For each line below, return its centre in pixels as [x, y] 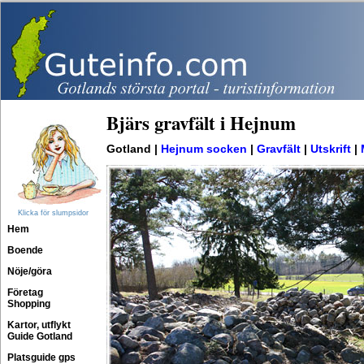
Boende [25, 250]
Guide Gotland [40, 336]
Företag [25, 292]
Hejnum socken [204, 149]
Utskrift [331, 149]
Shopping [29, 304]
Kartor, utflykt [39, 325]
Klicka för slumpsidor [53, 213]
